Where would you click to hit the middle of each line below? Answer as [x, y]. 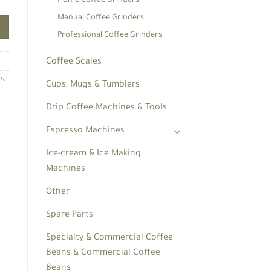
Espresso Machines [85, 131]
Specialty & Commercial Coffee [109, 238]
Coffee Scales [74, 62]
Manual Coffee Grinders [101, 18]
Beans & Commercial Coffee [103, 253]
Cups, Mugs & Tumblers [93, 85]
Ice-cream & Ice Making [93, 154]
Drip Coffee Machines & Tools [106, 108]
